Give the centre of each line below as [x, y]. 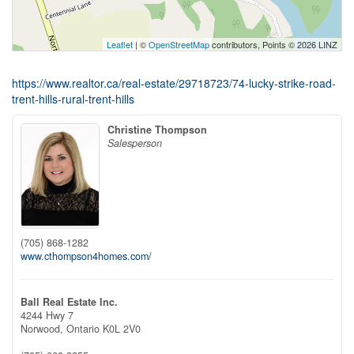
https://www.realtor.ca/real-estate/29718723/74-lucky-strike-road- [174, 83]
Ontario [83, 328]
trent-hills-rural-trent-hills [73, 99]
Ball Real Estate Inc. [69, 301]
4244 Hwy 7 [47, 315]
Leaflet [120, 44]
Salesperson [135, 143]
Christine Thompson [157, 130]
